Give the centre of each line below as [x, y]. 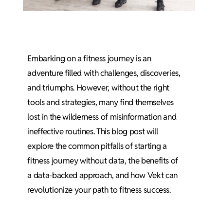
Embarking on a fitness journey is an [89, 58]
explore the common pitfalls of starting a [97, 146]
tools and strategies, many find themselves [101, 102]
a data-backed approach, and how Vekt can [102, 175]
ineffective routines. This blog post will [93, 131]
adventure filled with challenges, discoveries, [104, 73]
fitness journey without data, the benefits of [103, 160]
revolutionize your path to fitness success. [99, 190]
